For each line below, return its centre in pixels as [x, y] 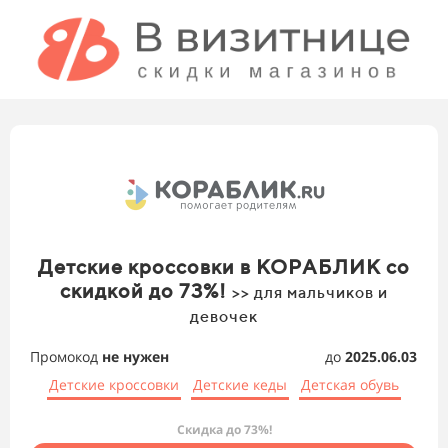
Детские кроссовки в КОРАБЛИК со [224, 267]
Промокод [66, 357]
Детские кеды [240, 385]
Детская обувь [350, 385]
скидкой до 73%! [146, 291]
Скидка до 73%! [224, 430]
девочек [224, 317]
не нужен [135, 357]
